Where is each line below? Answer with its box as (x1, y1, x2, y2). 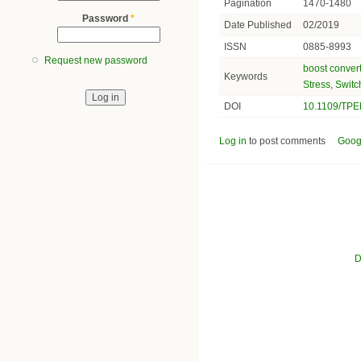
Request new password (44, 55, 148, 67)
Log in (219, 135, 247, 147)
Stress (303, 78, 331, 90)
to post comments (247, 135, 326, 147)
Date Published (224, 19, 293, 31)
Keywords (224, 70, 268, 82)
